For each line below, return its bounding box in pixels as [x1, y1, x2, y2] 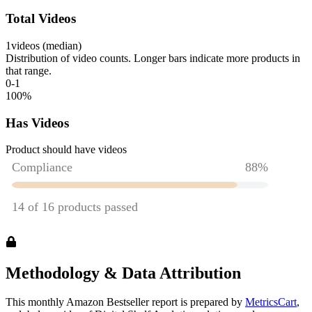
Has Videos [6, 115, 69, 130]
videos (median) [11, 39, 81, 52]
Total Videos [6, 11, 76, 26]
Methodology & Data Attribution [6, 263, 241, 282]
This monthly [6, 296, 66, 309]
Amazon [66, 296, 104, 309]
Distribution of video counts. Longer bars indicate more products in [6, 52, 300, 64]
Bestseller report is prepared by [104, 296, 242, 309]
